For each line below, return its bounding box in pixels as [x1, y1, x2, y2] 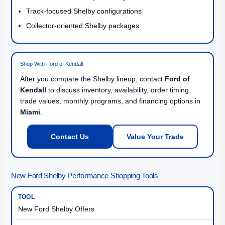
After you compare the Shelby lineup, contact [20, 74, 165, 83]
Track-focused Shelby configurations [26, 7, 142, 15]
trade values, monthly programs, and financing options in [20, 96, 200, 105]
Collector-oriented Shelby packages [26, 21, 139, 30]
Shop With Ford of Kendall [20, 60, 83, 67]
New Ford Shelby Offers [18, 204, 94, 213]
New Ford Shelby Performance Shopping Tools [11, 171, 158, 180]
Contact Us [51, 132, 89, 141]
